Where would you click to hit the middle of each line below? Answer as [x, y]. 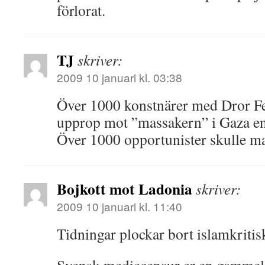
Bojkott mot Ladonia [125, 189]
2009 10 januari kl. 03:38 [119, 77]
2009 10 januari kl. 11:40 [119, 206]
